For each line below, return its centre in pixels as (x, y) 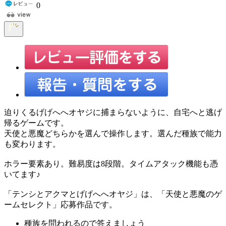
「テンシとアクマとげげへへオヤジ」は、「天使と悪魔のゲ (113, 194)
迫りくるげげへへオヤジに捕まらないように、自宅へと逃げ (113, 112)
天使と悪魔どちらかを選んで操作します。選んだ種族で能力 (113, 133)
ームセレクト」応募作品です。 (61, 204)
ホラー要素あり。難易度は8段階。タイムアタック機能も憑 (111, 163)
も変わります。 (32, 144)
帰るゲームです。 (36, 123)
